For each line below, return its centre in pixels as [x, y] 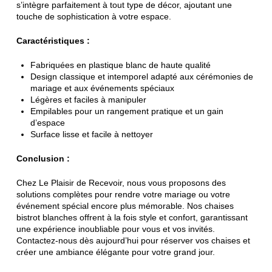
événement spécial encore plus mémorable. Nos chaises [125, 206]
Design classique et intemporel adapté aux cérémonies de [142, 76]
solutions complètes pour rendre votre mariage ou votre [123, 194]
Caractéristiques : [53, 40]
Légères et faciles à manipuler [89, 99]
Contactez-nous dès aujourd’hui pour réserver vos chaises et [133, 240]
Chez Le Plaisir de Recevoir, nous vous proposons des [121, 182]
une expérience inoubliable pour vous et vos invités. [115, 229]
